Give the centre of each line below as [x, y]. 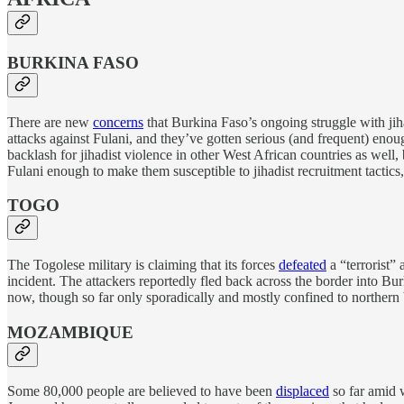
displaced [303, 391]
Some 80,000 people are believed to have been [142, 391]
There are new [50, 122]
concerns [118, 122]
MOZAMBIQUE [70, 332]
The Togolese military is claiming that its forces [143, 264]
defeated [303, 264]
